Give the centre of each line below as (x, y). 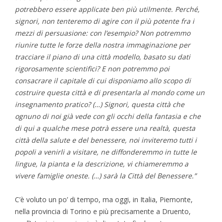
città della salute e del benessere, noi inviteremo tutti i (106, 140)
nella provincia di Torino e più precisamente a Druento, (103, 211)
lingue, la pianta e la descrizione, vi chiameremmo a (102, 164)
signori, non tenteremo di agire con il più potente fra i (105, 21)
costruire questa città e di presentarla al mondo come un (110, 92)
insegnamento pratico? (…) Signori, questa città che (100, 104)
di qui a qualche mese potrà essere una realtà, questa (105, 128)
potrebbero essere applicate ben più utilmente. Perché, (107, 9)
